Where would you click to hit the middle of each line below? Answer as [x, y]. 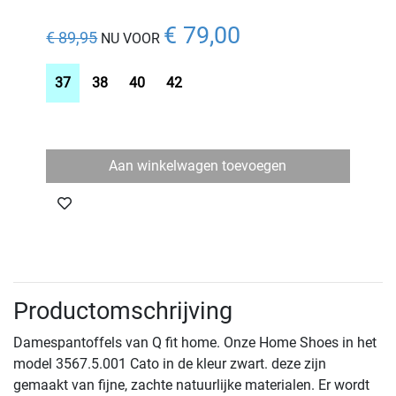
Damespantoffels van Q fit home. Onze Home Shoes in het [195, 343]
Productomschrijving [123, 312]
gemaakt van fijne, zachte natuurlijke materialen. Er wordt [191, 385]
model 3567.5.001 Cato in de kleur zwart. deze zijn [170, 364]
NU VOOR [131, 39]
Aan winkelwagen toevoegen [198, 166]
